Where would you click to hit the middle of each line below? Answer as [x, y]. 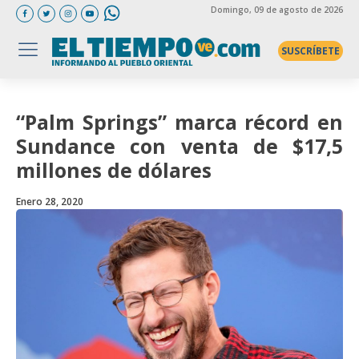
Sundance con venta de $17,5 [179, 146]
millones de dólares [114, 170]
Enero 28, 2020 [50, 202]
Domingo [230, 9]
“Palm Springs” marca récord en [179, 122]
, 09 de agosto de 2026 [296, 9]
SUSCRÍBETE [310, 50]
